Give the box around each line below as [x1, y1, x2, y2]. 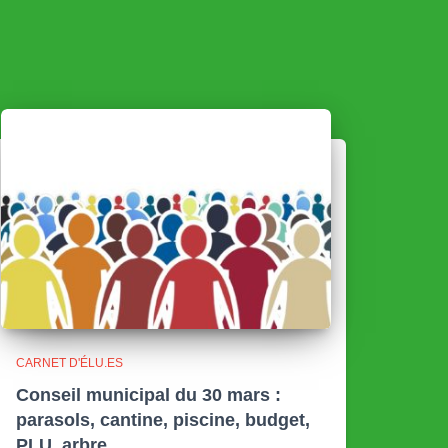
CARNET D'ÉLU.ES [16, 356, 123, 370]
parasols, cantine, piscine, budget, [16, 410, 310, 430]
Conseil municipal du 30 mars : [16, 385, 281, 405]
